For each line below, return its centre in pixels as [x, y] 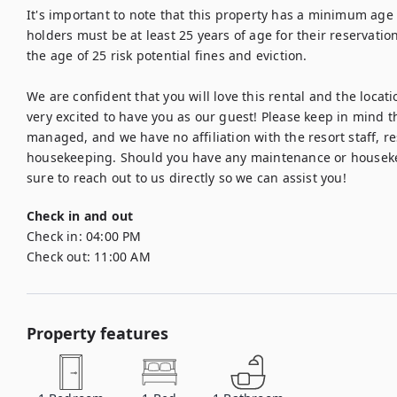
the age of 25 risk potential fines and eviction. [167, 55]
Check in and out [80, 216]
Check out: [58, 257]
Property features [97, 333]
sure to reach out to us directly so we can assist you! [187, 178]
